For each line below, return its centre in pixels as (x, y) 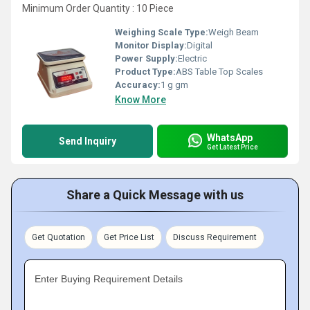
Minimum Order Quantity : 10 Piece (98, 8)
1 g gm (174, 85)
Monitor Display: (151, 45)
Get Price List (129, 237)
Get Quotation (58, 237)
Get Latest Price (232, 147)
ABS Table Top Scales (219, 72)
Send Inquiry (88, 141)
